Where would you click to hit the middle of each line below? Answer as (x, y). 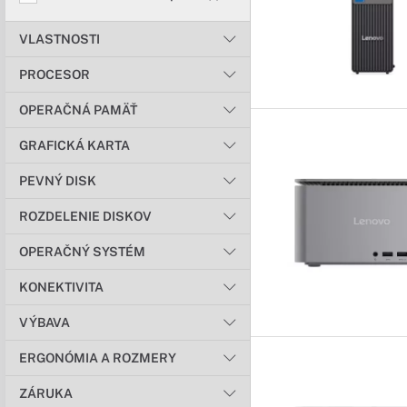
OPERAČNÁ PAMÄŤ (78, 110)
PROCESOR (55, 74)
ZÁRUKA (46, 393)
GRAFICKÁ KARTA (74, 145)
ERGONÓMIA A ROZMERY (98, 358)
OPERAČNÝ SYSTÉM (82, 252)
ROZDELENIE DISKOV (85, 216)
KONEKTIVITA (61, 287)
